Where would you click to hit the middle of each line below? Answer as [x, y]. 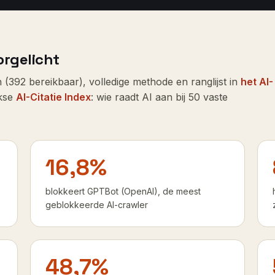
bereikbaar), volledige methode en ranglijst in [133, 81]
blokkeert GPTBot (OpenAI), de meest [123, 191]
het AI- [257, 81]
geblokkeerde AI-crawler [97, 204]
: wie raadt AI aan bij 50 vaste [159, 97]
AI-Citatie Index [53, 97]
